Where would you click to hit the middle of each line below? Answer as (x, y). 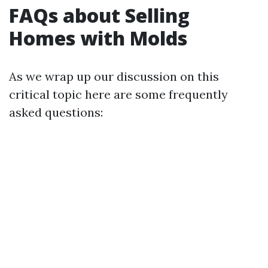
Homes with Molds (98, 38)
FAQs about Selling (99, 15)
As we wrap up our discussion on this (114, 76)
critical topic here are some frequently (118, 94)
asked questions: (56, 112)
